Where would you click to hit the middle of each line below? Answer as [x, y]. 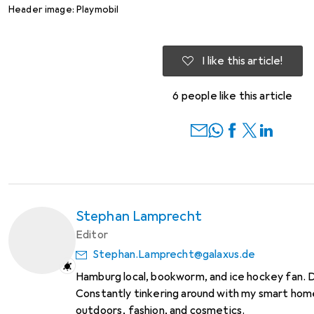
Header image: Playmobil [64, 9]
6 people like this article [233, 96]
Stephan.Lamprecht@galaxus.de [174, 254]
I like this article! [243, 61]
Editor [92, 234]
